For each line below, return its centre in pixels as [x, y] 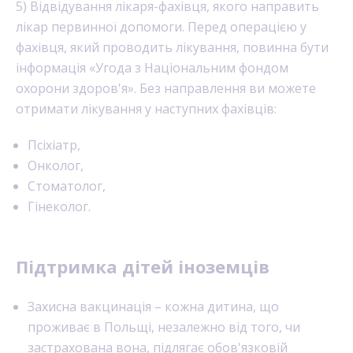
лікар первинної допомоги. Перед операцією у [161, 27]
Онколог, [57, 165]
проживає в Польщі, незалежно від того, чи [164, 327]
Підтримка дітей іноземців [143, 266]
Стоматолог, [68, 186]
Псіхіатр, [56, 145]
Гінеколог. [59, 206]
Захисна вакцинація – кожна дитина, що [153, 307]
